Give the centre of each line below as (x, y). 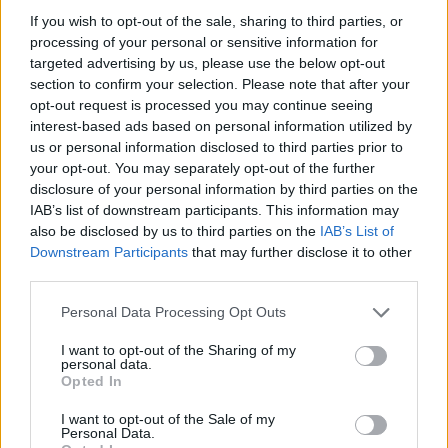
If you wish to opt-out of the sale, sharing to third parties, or (216, 20)
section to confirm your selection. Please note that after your (220, 83)
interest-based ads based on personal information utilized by (221, 125)
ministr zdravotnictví (337, 136)
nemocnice (49, 160)
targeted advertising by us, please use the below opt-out (207, 62)
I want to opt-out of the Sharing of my (178, 349)
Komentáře (65, 31)
